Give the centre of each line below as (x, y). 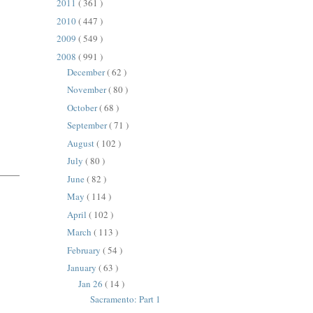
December (87, 72)
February (85, 250)
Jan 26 (91, 283)
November (88, 90)
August (82, 143)
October (83, 107)
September (88, 125)
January (83, 268)
